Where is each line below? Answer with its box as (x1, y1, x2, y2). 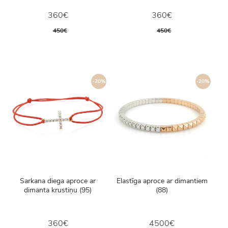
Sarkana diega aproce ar (20, 176, 96, 186)
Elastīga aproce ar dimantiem (116, 176, 208, 186)
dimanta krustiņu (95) (24, 185, 92, 195)
